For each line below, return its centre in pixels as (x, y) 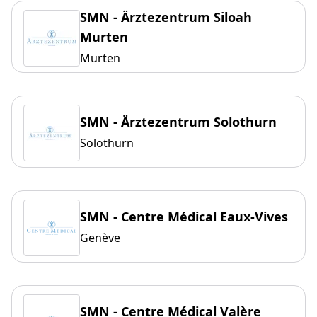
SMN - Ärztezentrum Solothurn (178, 122)
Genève (100, 238)
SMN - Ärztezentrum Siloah (166, 17)
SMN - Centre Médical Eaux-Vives (184, 217)
